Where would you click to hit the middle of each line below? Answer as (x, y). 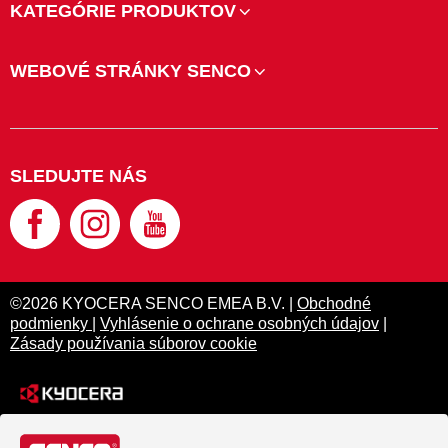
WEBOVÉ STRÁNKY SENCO (130, 71)
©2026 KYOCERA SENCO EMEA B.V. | (153, 303)
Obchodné (334, 303)
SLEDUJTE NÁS (78, 176)
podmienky (51, 323)
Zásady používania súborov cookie (133, 343)
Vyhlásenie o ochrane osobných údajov (239, 323)
